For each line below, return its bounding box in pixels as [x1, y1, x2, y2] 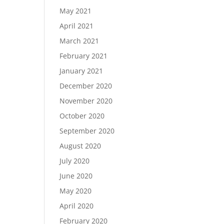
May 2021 [59, 6, 92, 15]
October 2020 [59, 111, 105, 120]
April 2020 [59, 201, 94, 210]
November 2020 [59, 96, 113, 105]
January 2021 [59, 66, 103, 75]
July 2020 [59, 156, 90, 165]
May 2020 [59, 186, 92, 195]
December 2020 [59, 81, 112, 90]
